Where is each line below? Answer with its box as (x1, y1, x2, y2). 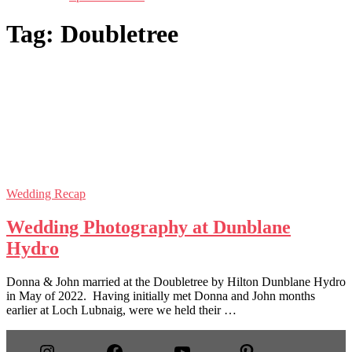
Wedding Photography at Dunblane (6, 216, 291, 237)
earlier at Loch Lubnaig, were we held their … (6, 302, 236, 317)
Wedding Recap (6, 186, 86, 200)
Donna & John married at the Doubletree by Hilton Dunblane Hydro (6, 274, 346, 288)
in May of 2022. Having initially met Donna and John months (6, 288, 315, 302)
